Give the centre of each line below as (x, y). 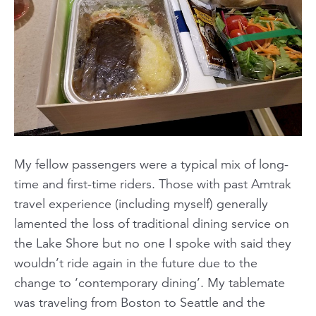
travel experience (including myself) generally (141, 204)
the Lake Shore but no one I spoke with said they (153, 244)
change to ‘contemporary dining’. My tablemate (150, 283)
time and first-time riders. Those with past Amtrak (153, 184)
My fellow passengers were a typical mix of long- (151, 165)
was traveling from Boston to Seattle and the (140, 303)
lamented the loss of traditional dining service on (152, 224)
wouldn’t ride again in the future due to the (136, 263)
